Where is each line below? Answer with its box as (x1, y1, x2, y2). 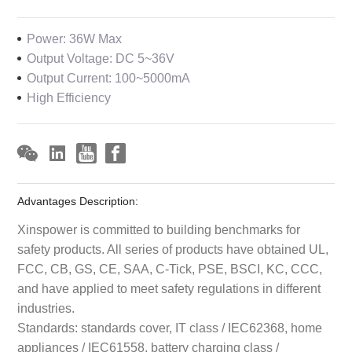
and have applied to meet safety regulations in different (17, 280, 321, 295)
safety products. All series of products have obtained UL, (17, 241, 329, 256)
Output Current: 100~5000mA (27, 71, 191, 86)
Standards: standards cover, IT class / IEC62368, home (17, 320, 323, 335)
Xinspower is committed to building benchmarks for (17, 222, 301, 236)
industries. (17, 300, 75, 315)
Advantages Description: (17, 195, 139, 208)
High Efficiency (27, 90, 112, 105)
